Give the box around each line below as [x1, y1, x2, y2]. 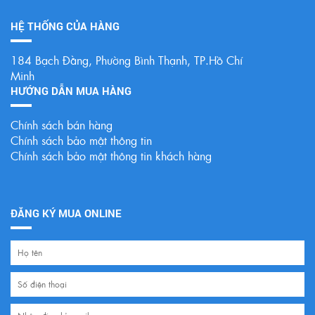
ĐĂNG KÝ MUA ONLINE [11, 206, 122, 221]
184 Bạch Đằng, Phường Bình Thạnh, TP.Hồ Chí [11, 52, 243, 69]
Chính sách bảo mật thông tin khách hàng [11, 148, 212, 165]
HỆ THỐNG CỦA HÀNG [11, 19, 120, 34]
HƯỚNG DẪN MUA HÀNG [11, 84, 131, 98]
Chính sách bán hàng [11, 117, 112, 134]
